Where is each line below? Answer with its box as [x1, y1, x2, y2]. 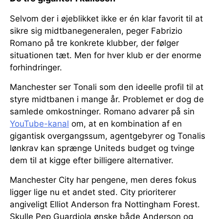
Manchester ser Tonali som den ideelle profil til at [10, 82, 203, 92]
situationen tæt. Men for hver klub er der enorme [10, 50, 201, 61]
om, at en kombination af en [69, 119, 182, 129]
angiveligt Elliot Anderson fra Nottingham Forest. [10, 199, 200, 210]
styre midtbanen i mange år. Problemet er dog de [10, 94, 204, 105]
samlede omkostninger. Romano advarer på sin [10, 107, 195, 117]
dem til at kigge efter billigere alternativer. [10, 155, 174, 166]
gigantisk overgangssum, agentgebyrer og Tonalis [10, 131, 205, 141]
